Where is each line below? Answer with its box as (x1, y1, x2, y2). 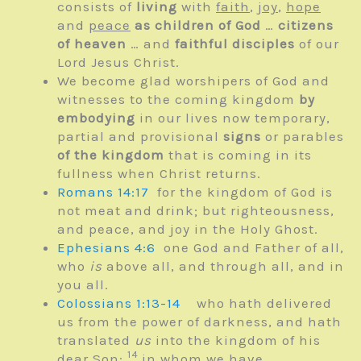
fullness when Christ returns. (57, 164, 261, 181)
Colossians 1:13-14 (57, 294, 180, 311)
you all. (57, 276, 109, 293)
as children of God (135, 16, 261, 33)
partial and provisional (57, 127, 223, 144)
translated (57, 331, 135, 348)
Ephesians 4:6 (57, 239, 156, 255)
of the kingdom (57, 146, 164, 163)
